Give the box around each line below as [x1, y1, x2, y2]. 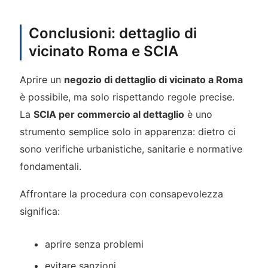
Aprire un [19, 73, 64, 86]
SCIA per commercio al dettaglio [33, 108, 184, 120]
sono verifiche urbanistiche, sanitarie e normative [19, 142, 242, 155]
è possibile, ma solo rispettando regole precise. [19, 90, 234, 103]
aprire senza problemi [45, 238, 144, 251]
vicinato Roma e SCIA [28, 42, 178, 60]
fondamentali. [19, 160, 81, 172]
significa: [19, 205, 60, 217]
